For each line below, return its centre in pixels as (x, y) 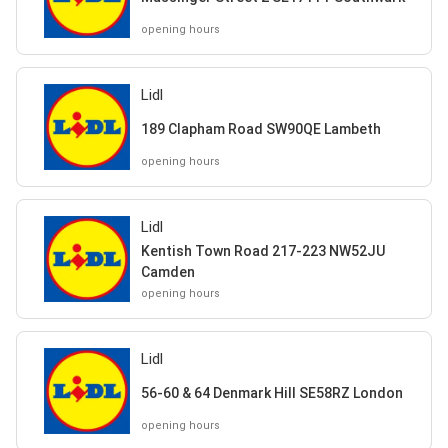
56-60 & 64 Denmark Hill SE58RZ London (271, 393)
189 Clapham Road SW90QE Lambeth (260, 129)
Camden (167, 271)
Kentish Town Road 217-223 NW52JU (262, 250)
